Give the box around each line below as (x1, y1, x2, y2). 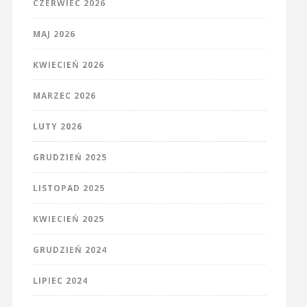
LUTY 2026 (32, 121, 82, 133)
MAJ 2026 (32, 28, 75, 40)
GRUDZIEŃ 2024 (32, 244, 107, 256)
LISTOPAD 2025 (32, 182, 105, 195)
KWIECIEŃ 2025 (32, 213, 104, 225)
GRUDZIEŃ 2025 (32, 151, 107, 164)
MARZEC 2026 (32, 90, 96, 102)
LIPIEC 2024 (32, 275, 88, 287)
